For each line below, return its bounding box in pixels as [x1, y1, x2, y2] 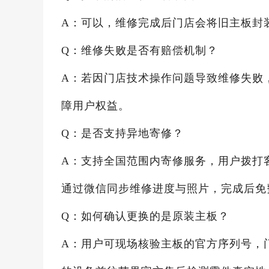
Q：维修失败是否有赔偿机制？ [61, 44, 218, 56]
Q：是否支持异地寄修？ [61, 127, 184, 139]
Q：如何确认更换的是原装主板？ [61, 210, 229, 222]
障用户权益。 [61, 100, 130, 112]
